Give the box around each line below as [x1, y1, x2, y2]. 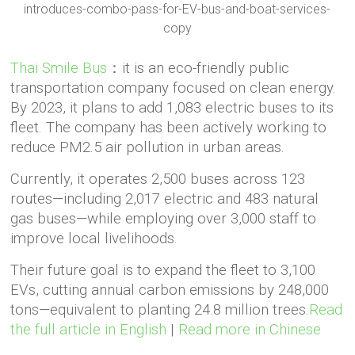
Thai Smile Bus [10, 59, 108, 77]
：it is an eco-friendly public [107, 59, 290, 77]
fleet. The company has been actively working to [10, 119, 327, 136]
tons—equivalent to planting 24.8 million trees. [10, 301, 310, 319]
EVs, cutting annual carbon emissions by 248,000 [10, 281, 330, 299]
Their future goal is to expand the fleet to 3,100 [10, 261, 316, 279]
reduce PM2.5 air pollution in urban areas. [10, 139, 285, 156]
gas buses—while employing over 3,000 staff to [10, 210, 317, 227]
